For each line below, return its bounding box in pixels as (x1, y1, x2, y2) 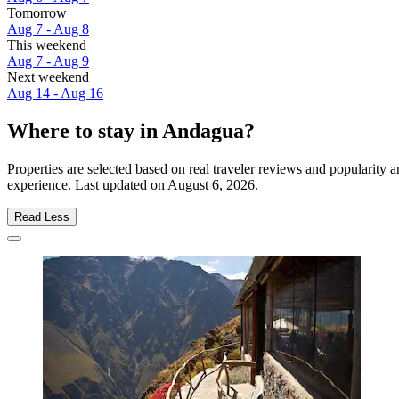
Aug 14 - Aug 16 (7, 85, 103, 102)
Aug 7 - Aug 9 (7, 53, 89, 69)
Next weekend (7, 69, 89, 85)
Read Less (14, 209, 69, 224)
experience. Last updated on (7, 176, 167, 192)
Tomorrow (7, 5, 67, 21)
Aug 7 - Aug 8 (7, 21, 89, 37)
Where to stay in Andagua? (7, 119, 255, 143)
